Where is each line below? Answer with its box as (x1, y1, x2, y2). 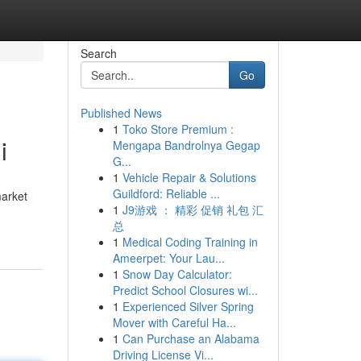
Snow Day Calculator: (122, 266, 232, 282)
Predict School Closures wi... (112, 282, 258, 298)
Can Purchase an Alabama (122, 330, 259, 346)
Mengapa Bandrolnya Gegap (112, 137, 260, 153)
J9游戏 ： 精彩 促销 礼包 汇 (122, 201, 263, 218)
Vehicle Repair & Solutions (122, 169, 256, 185)
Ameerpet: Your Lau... (112, 250, 225, 266)
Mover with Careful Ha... (112, 314, 236, 330)
